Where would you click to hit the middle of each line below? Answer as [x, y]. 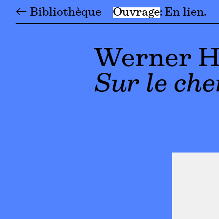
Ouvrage [136, 12]
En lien [184, 12]
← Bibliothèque [58, 12]
